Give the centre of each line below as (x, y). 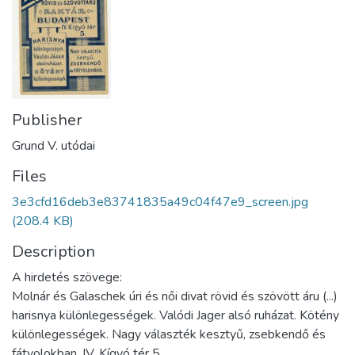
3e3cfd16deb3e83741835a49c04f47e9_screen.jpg (160, 202)
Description (53, 252)
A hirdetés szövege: (67, 278)
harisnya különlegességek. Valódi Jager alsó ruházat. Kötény (176, 316)
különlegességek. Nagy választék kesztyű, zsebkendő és (169, 335)
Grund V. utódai (53, 146)
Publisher (47, 120)
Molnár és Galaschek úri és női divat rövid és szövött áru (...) (175, 297)
